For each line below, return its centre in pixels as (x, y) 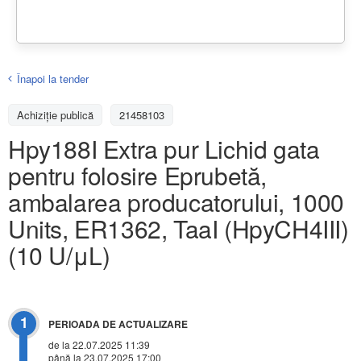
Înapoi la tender (53, 78)
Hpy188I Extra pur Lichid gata (164, 148)
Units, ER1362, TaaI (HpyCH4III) (178, 228)
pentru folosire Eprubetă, (138, 175)
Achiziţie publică (55, 114)
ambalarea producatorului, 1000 (176, 201)
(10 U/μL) (59, 255)
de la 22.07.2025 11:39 (99, 345)
